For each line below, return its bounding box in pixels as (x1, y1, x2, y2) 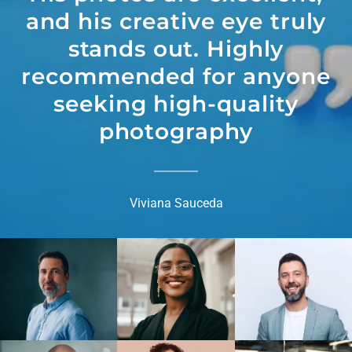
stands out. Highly (68, 35, 284, 62)
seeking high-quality (53, 90, 299, 117)
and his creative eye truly (25, 7, 327, 35)
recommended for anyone (21, 62, 331, 90)
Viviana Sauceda (129, 195, 223, 211)
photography (98, 117, 254, 145)
